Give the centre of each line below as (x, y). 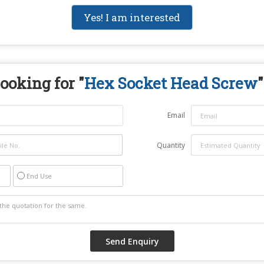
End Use (39, 176)
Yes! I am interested (132, 18)
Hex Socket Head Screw (171, 83)
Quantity (171, 146)
